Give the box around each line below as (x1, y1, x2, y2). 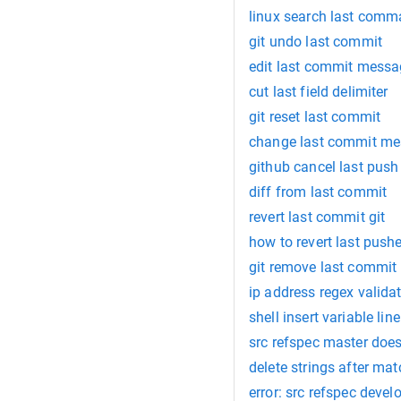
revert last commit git (249, 209, 386, 226)
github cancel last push (249, 158, 399, 175)
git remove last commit (249, 259, 397, 276)
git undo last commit (249, 33, 382, 50)
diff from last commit (249, 183, 388, 200)
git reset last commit (249, 108, 381, 125)
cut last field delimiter (249, 83, 388, 100)
